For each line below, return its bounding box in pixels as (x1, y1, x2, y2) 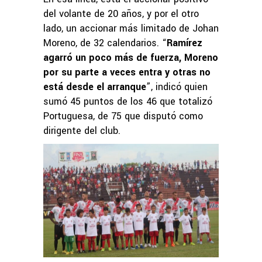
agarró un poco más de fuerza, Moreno (43, 50, 218, 64)
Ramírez (167, 36, 202, 50)
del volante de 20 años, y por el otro (43, 6, 199, 20)
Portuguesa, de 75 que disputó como (43, 109, 203, 123)
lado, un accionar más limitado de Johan (43, 21, 219, 35)
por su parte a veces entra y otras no (43, 65, 211, 79)
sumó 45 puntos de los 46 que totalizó (43, 94, 212, 108)
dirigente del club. (43, 123, 120, 137)
